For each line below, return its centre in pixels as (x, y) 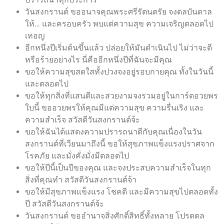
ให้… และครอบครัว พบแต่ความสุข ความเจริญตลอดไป (119, 23)
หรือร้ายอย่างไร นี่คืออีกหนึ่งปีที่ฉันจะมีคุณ (98, 59)
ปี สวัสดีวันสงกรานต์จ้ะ (64, 203)
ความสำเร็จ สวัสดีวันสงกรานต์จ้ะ (82, 119)
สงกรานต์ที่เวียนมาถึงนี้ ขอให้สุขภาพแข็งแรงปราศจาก (120, 143)
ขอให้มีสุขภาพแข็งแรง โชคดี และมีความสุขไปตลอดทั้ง (121, 191)
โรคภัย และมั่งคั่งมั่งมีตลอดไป (77, 155)
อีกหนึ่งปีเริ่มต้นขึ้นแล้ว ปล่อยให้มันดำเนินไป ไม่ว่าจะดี (118, 47)
